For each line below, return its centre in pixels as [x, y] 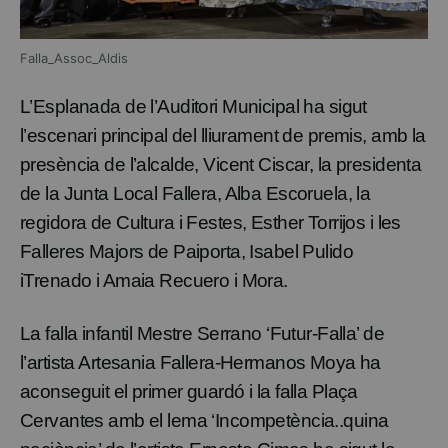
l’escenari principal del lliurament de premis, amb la [223, 136]
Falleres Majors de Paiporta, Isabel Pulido [187, 252]
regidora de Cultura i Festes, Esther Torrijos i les [210, 223]
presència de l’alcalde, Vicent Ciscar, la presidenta [221, 165]
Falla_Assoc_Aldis [74, 58]
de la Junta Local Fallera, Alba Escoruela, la [195, 194]
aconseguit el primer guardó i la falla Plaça [189, 392]
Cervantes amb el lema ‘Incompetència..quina [204, 421]
